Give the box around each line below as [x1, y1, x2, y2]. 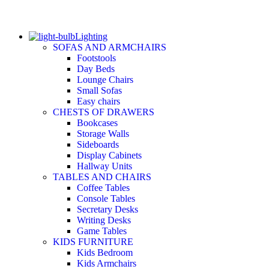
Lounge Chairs [77, 74, 133, 85]
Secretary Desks [77, 204, 138, 214]
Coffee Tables [77, 182, 130, 193]
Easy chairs [77, 95, 120, 106]
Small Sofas [77, 85, 122, 95]
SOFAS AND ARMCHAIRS [53, 41, 166, 52]
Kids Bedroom [77, 247, 133, 258]
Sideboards [77, 139, 119, 150]
